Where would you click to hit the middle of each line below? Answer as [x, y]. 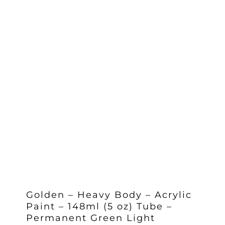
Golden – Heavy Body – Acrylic [109, 195]
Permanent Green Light [90, 218]
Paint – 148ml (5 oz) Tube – [99, 206]
